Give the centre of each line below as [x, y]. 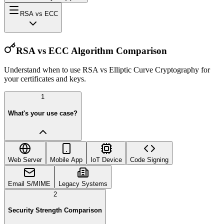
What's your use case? [43, 113]
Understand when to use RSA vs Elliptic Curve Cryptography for [107, 70]
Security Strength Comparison [55, 210]
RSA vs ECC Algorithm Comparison [91, 50]
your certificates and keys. [45, 79]
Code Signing [149, 159]
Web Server [25, 159]
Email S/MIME [29, 183]
